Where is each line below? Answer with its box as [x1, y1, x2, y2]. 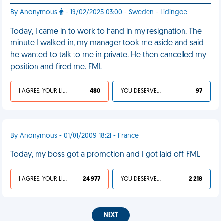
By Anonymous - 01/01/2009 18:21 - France [10, 132, 139, 140]
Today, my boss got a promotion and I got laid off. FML [10, 151, 200, 159]
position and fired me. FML [10, 63, 102, 71]
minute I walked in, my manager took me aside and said [10, 39, 204, 47]
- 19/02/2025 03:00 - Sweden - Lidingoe [64, 9, 187, 16]
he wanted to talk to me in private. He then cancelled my [10, 51, 206, 59]
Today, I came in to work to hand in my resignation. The [10, 28, 202, 36]
